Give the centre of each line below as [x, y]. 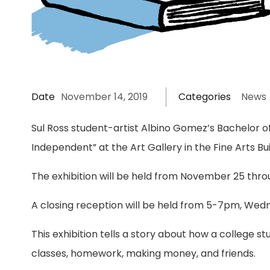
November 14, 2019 [105, 97]
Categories [205, 97]
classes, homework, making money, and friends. [144, 254]
